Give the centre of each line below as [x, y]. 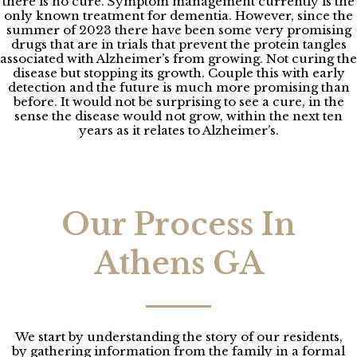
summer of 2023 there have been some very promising [178, 29]
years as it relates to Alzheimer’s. [178, 130]
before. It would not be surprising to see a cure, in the [178, 101]
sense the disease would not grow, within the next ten [178, 116]
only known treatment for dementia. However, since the [178, 15]
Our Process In [178, 224]
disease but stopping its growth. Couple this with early [178, 73]
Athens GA [178, 263]
